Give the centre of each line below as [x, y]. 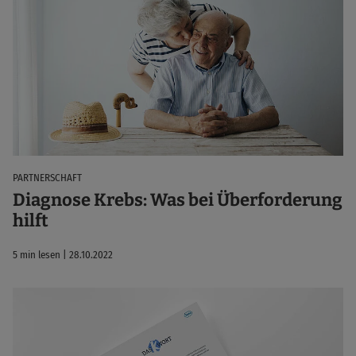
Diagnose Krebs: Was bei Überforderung [178, 199]
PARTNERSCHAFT [47, 177]
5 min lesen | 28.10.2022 [63, 254]
